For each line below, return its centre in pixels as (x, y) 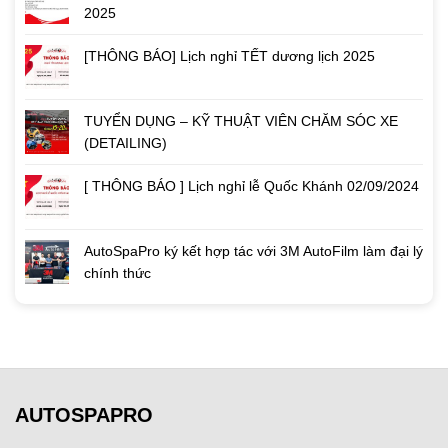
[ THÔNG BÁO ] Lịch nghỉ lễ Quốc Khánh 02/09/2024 (251, 186)
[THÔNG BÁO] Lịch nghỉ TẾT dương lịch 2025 (229, 56)
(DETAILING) (125, 143)
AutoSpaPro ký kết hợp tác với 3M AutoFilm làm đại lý (253, 251)
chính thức (117, 273)
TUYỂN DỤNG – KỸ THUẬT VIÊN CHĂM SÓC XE (241, 121)
